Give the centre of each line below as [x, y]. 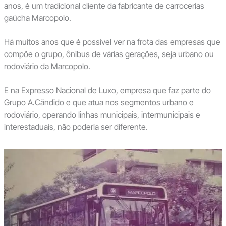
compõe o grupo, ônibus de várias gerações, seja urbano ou [109, 54]
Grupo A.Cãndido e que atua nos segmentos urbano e [99, 103]
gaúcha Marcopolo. [37, 18]
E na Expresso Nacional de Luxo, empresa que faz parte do [107, 91]
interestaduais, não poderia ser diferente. [76, 127]
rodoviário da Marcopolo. [47, 66]
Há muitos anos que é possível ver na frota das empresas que [112, 42]
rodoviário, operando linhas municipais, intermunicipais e [102, 115]
